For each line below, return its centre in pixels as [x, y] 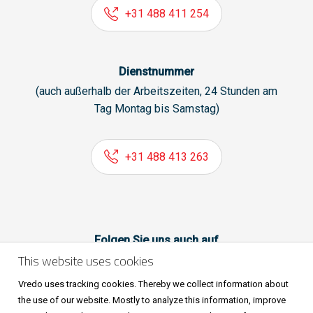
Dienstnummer [156, 72]
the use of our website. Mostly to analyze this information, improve [152, 300]
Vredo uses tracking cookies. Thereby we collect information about [153, 284]
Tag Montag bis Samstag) [156, 108]
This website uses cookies [86, 261]
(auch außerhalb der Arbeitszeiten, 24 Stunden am [156, 91]
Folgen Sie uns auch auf [156, 240]
